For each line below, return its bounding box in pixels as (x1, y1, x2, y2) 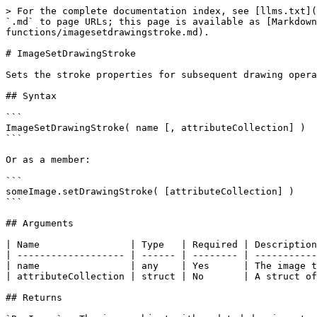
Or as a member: (6, 154, 91, 165)
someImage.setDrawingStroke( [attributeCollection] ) (6, 186, 294, 197)
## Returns (6, 292, 62, 303)
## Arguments (6, 218, 74, 229)
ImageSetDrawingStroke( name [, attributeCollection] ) (6, 122, 306, 133)
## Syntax (6, 91, 57, 101)
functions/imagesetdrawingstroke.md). (6, 27, 209, 38)
